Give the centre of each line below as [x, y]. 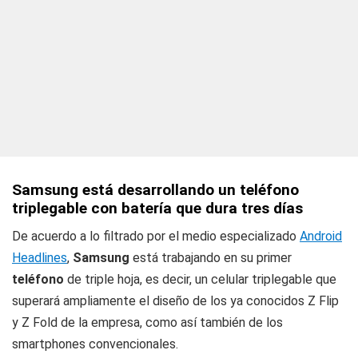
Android [321, 236]
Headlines [40, 258]
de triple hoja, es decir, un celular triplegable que [202, 279]
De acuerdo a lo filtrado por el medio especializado [156, 236]
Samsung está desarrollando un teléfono [155, 190]
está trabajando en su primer [212, 258]
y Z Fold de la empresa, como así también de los [147, 322]
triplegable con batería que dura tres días [157, 208]
